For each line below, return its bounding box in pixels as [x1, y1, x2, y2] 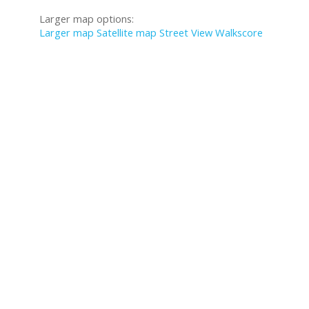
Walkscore [215, 25, 263, 39]
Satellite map [97, 25, 157, 39]
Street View [159, 25, 212, 39]
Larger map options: [39, 11, 134, 26]
